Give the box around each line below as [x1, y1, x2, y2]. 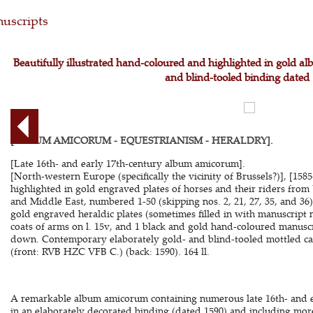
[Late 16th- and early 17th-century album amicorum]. [10, 156, 245, 170]
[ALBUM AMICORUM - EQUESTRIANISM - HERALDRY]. [10, 133, 273, 147]
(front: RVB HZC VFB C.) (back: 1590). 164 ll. [10, 245, 210, 258]
